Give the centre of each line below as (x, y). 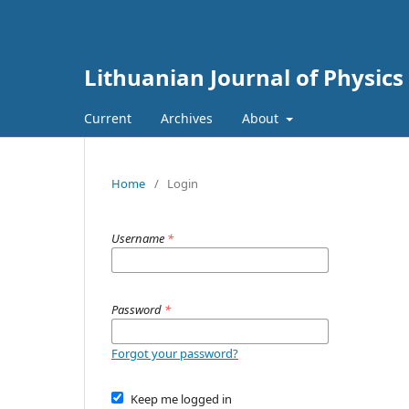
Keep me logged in (181, 399)
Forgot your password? (175, 353)
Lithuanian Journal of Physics (244, 77)
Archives (187, 118)
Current (108, 118)
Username (139, 238)
